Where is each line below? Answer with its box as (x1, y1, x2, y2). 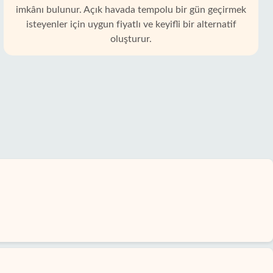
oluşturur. (110, 34, 152, 44)
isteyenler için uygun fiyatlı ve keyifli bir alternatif (26, 19, 236, 29)
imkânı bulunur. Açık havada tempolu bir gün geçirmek (16, 5, 246, 15)
